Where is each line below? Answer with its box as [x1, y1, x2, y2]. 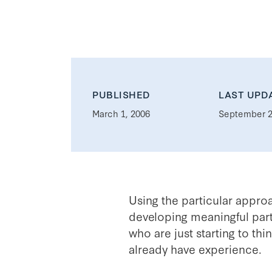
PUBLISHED [92, 87, 151, 101]
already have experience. [128, 240, 262, 257]
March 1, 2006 [92, 106, 150, 120]
